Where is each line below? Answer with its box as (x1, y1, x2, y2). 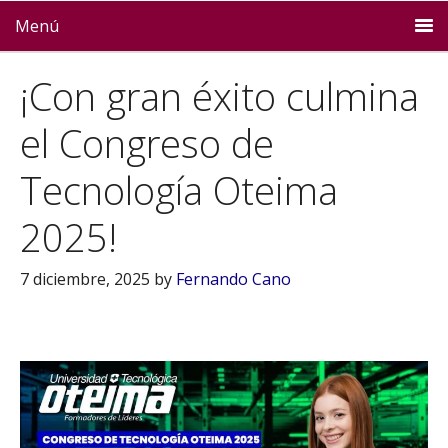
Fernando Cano (176, 268, 291, 290)
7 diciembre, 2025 (20, 268, 150, 290)
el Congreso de (20, 117, 274, 169)
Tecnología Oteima (20, 164, 338, 216)
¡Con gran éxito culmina (20, 70, 419, 122)
